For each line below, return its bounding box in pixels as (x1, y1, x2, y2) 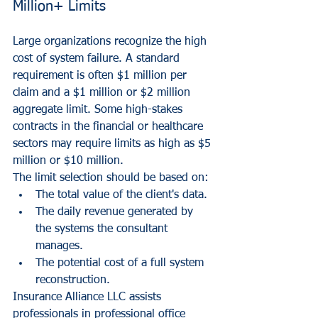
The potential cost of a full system (35, 257, 207, 269)
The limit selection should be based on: (13, 172, 209, 184)
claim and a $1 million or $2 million (13, 87, 194, 99)
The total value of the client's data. (35, 189, 207, 201)
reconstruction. (35, 274, 110, 286)
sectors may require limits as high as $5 (13, 138, 214, 150)
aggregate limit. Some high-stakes (13, 104, 186, 116)
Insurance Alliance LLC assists (13, 291, 165, 303)
